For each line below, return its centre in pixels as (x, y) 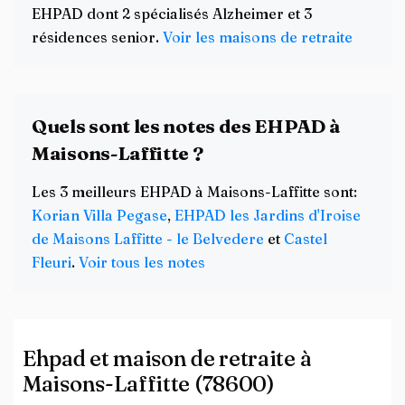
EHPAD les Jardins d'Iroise (268, 215)
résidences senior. (97, 37)
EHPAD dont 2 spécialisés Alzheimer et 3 (172, 14)
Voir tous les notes (142, 262)
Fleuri (52, 262)
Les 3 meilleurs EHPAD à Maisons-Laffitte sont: (194, 192)
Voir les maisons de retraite (258, 37)
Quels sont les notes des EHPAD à (186, 126)
